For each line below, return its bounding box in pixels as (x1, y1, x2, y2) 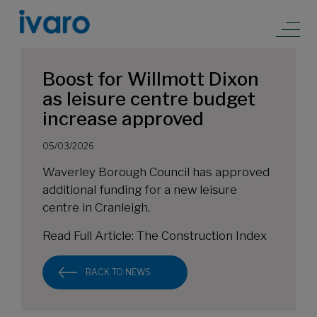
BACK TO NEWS (86, 267, 151, 277)
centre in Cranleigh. (42, 200, 150, 214)
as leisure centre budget (42, 88, 255, 110)
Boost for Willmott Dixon (42, 68, 259, 90)
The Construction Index (137, 229, 267, 243)
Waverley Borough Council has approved (42, 165, 270, 179)
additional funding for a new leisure (42, 183, 237, 197)
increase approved (42, 108, 204, 129)
